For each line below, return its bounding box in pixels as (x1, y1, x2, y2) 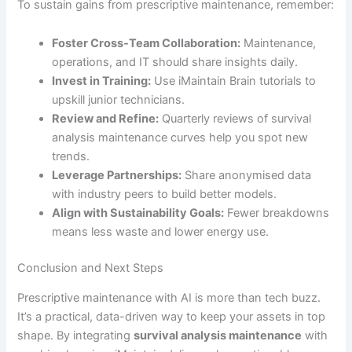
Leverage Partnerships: (52, 168, 182, 183)
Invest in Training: (52, 74, 152, 89)
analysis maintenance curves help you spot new (52, 130, 309, 145)
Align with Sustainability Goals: (52, 206, 225, 221)
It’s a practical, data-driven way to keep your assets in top (17, 310, 326, 324)
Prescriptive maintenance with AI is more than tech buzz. (17, 291, 321, 306)
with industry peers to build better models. (52, 187, 277, 202)
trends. (52, 149, 90, 164)
